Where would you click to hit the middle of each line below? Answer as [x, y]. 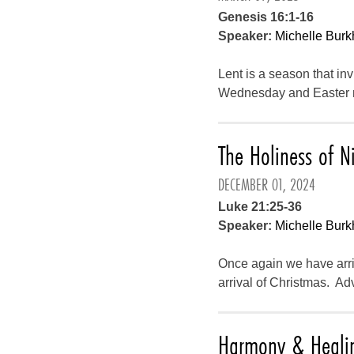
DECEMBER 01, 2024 [267, 185]
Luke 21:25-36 [260, 207]
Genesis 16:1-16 [266, 17]
